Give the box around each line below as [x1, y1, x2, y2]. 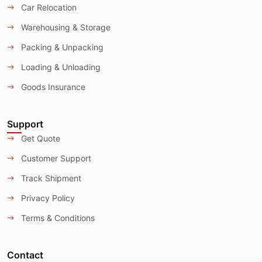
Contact [7, 249, 43, 261]
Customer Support [19, 153, 91, 163]
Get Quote [19, 133, 60, 143]
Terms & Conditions [19, 212, 95, 223]
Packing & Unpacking [19, 42, 104, 52]
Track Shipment [19, 173, 81, 183]
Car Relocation [19, 2, 77, 12]
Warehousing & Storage [19, 22, 111, 32]
